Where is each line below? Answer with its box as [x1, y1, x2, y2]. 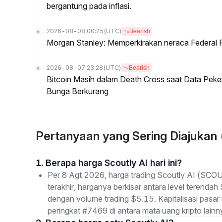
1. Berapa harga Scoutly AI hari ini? [46, 158, 182, 168]
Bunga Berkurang [47, 86, 109, 96]
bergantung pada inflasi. [47, 1, 131, 11]
